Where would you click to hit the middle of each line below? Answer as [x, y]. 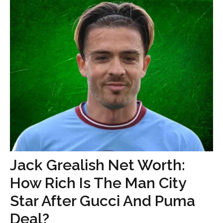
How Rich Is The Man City [98, 183]
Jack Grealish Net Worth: [98, 165]
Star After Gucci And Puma [103, 201]
